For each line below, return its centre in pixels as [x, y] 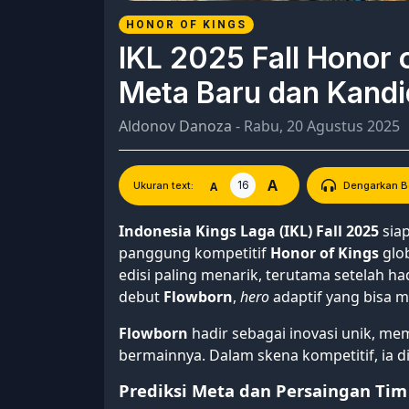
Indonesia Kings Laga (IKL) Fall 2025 [249, 231]
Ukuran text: [163, 186]
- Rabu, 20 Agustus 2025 [316, 126]
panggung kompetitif [194, 253]
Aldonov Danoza [175, 126]
